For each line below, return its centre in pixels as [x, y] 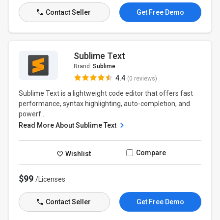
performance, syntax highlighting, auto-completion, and [105, 104]
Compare [151, 153]
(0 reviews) [142, 79]
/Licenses [51, 179]
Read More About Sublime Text [69, 125]
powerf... [32, 114]
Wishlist [78, 153]
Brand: [83, 66]
